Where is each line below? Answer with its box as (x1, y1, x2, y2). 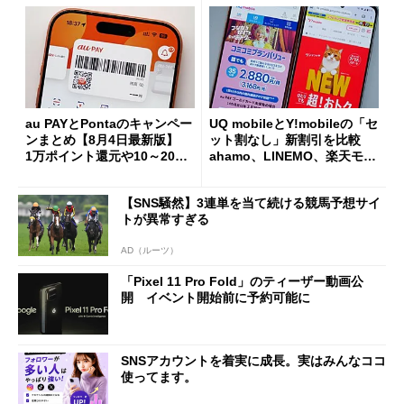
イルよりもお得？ (209, 165, 310, 180)
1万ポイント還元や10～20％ (25, 149, 188, 164)
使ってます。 (121, 369, 197, 384)
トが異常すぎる (121, 211, 209, 226)
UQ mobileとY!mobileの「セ (209, 116, 378, 132)
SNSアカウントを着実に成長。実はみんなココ (121, 353, 386, 368)
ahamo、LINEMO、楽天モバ (209, 149, 376, 164)
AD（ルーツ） (121, 245, 179, 256)
